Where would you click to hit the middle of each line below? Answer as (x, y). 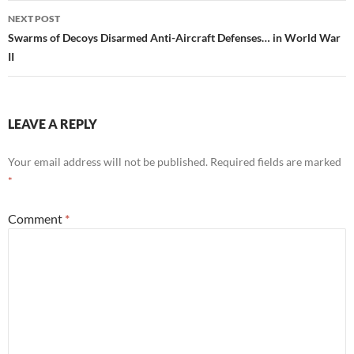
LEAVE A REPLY (53, 124)
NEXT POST (34, 19)
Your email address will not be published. (108, 162)
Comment (36, 219)
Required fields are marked (276, 162)
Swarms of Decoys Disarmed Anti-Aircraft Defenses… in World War (174, 38)
